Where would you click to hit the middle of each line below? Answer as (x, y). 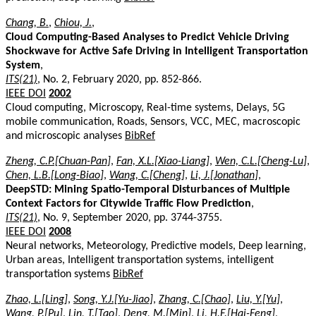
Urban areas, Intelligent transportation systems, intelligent (140, 260)
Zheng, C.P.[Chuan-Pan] (58, 161)
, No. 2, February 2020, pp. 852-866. (120, 79)
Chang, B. (27, 23)
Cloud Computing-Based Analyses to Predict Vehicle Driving (147, 37)
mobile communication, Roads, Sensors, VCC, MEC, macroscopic (153, 122)
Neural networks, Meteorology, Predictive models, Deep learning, (156, 246)
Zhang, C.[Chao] (195, 299)
